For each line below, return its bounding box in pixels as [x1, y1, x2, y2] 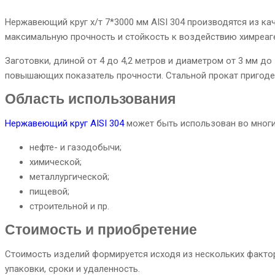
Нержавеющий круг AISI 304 [5, 118, 124, 129]
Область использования [5, 91, 176, 107]
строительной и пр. [29, 201, 109, 212]
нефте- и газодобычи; [29, 142, 122, 153]
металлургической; [29, 171, 109, 182]
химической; [29, 157, 82, 168]
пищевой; [29, 186, 69, 197]
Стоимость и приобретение [5, 222, 197, 238]
